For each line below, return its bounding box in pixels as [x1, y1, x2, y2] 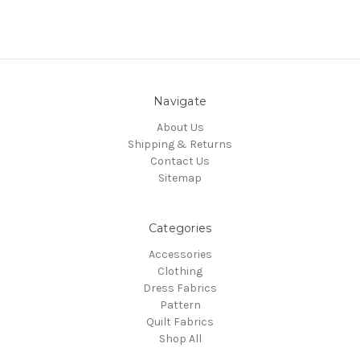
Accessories [148, 247, 212, 262]
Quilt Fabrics [146, 315, 214, 329]
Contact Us [150, 154, 210, 169]
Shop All [158, 332, 202, 346]
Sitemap [158, 171, 202, 186]
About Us [156, 121, 204, 135]
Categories [148, 221, 212, 236]
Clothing [157, 264, 202, 279]
